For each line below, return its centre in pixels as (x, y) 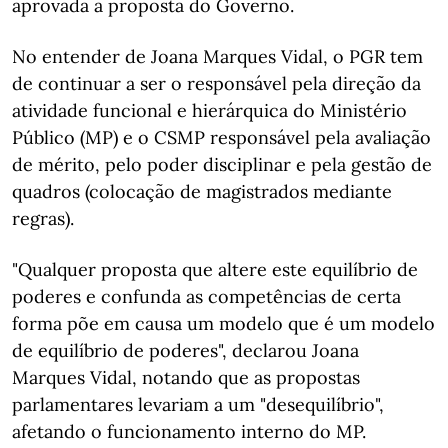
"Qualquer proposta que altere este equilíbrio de (215, 269)
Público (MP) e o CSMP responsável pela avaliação (221, 137)
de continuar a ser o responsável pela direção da (216, 83)
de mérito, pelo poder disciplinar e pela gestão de (222, 164)
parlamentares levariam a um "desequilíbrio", (198, 404)
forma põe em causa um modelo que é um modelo (223, 323)
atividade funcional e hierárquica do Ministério (209, 110)
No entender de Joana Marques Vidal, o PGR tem (217, 56)
